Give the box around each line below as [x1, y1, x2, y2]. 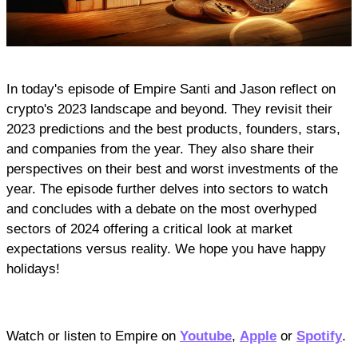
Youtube [180, 328, 232, 344]
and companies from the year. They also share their [6, 141, 314, 157]
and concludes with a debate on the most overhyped [6, 201, 316, 217]
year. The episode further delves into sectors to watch [6, 181, 328, 197]
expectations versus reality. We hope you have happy [6, 241, 326, 257]
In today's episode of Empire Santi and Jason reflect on [6, 82, 336, 97]
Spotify [296, 328, 342, 344]
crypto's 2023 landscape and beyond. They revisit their [6, 101, 332, 117]
